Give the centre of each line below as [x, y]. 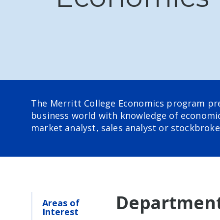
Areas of [61, 203]
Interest [61, 212]
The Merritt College [75, 103]
